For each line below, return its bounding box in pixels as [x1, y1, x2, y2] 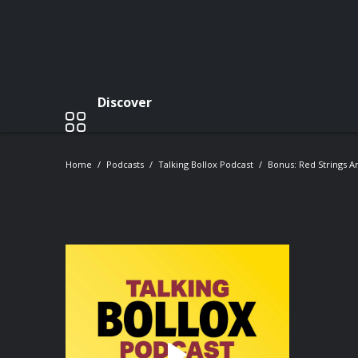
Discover [97, 93, 152, 111]
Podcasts [106, 158, 144, 170]
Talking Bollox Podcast [158, 158, 253, 170]
